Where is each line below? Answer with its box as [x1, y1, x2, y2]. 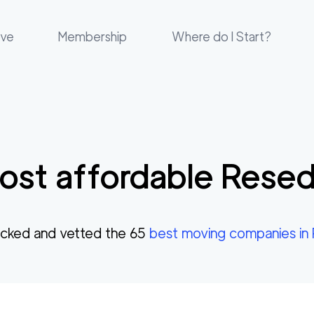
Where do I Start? [171, 29, 271, 44]
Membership [58, 29, 128, 44]
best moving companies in [149, 225, 312, 242]
